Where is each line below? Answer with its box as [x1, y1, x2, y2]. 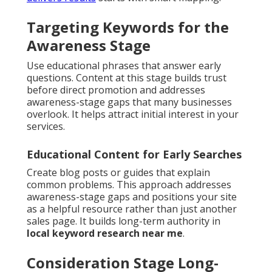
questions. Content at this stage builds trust [27, 71, 226, 85]
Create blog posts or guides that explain [27, 166, 210, 180]
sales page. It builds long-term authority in [27, 214, 220, 228]
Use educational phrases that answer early [27, 59, 221, 73]
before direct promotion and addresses [27, 83, 205, 97]
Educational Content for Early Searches [27, 147, 242, 162]
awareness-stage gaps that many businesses [27, 95, 232, 109]
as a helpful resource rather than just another [27, 202, 237, 216]
